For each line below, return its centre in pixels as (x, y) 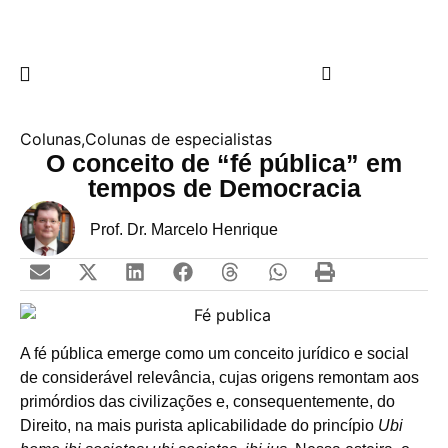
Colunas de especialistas (178, 138)
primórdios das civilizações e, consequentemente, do (207, 401)
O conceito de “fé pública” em (224, 162)
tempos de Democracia (224, 187)
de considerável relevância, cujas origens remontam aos (219, 377)
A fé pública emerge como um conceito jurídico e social (214, 353)
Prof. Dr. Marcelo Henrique (184, 230)
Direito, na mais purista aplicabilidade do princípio (199, 425)
